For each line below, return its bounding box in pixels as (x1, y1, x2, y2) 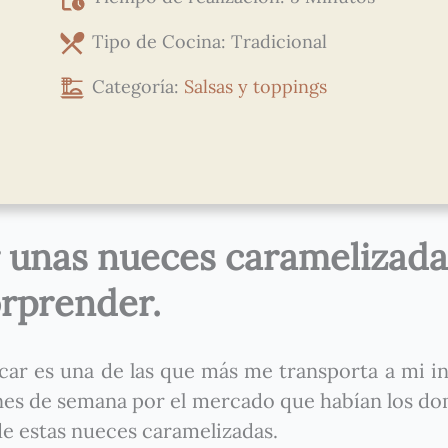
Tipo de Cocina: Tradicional (92, 29, 327, 53)
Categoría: (92, 74, 184, 98)
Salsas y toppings (184, 74, 327, 98)
